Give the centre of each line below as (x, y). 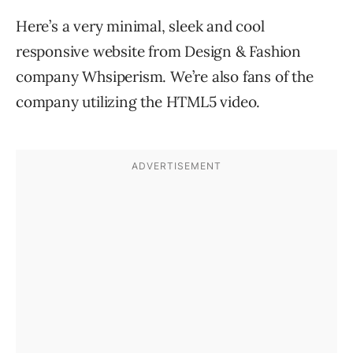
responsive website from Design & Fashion (158, 52)
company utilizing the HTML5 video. (138, 102)
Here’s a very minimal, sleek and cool (140, 26)
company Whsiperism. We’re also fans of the (165, 77)
